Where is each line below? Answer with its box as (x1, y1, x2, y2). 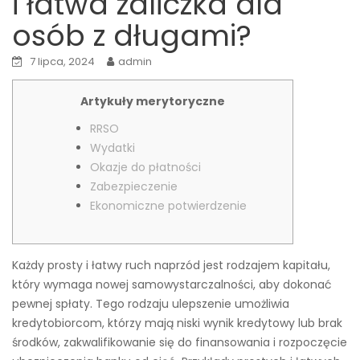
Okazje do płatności (90, 159, 201, 176)
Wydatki (90, 140, 135, 157)
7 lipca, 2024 (30, 54, 95, 70)
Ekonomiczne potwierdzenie (90, 198, 247, 215)
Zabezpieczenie (90, 178, 178, 195)
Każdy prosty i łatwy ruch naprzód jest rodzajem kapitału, (12, 257, 330, 274)
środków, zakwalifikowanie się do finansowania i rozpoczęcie (12, 334, 347, 351)
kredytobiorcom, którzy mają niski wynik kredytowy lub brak (12, 315, 342, 332)
